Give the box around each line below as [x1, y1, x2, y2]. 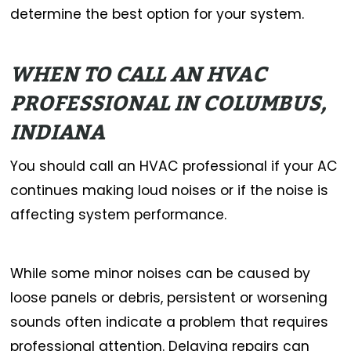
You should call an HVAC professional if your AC [10, 156, 338, 175]
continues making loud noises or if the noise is [10, 180, 329, 200]
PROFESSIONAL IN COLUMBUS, [10, 89, 327, 119]
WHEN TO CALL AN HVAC [10, 60, 267, 90]
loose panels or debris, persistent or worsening [10, 288, 328, 307]
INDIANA [10, 118, 106, 148]
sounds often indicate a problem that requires [10, 312, 329, 331]
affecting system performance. [10, 204, 227, 224]
